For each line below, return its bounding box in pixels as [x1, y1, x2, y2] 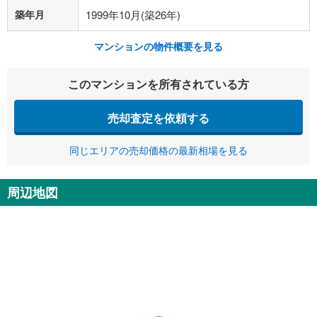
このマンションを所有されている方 [68, 76, 249, 92]
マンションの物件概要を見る [94, 39, 223, 53]
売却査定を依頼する [108, 109, 209, 126]
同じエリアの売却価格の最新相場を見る [69, 143, 248, 157]
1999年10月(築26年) [86, 7, 180, 22]
